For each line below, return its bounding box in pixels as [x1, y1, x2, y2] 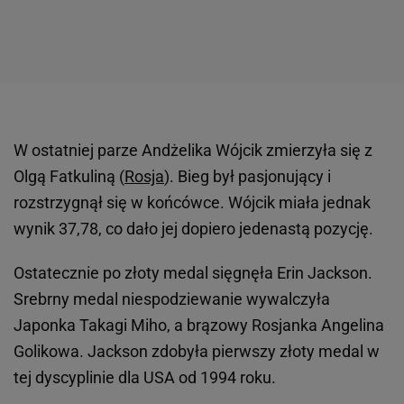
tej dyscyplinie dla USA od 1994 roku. [14, 368, 276, 388]
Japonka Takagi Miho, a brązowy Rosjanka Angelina [14, 316, 384, 335]
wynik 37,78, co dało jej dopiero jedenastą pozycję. [14, 219, 373, 239]
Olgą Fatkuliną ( [14, 167, 124, 187]
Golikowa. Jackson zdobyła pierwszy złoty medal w [14, 342, 380, 362]
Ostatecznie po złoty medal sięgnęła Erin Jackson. [14, 263, 372, 283]
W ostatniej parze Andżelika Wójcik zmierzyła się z [14, 141, 372, 161]
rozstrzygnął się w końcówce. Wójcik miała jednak [14, 193, 371, 213]
